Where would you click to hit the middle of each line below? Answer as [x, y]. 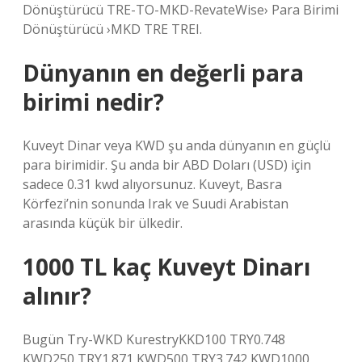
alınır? [57, 296]
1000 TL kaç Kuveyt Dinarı [166, 267]
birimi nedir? [93, 102]
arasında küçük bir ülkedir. [103, 223]
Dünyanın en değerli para [163, 73]
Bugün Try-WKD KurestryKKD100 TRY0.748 [154, 339]
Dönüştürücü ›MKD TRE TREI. [112, 29]
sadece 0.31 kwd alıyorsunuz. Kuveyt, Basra [152, 184]
